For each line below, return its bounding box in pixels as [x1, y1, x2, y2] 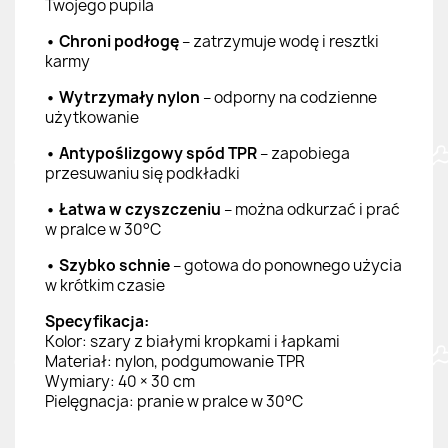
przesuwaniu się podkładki [45, 162, 240, 184]
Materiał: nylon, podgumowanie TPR [45, 350, 305, 372]
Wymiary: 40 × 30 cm [45, 370, 195, 392]
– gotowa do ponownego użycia [170, 254, 402, 276]
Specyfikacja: [45, 310, 149, 332]
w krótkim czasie [45, 274, 165, 296]
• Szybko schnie [45, 254, 170, 276]
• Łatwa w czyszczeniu [45, 198, 221, 220]
